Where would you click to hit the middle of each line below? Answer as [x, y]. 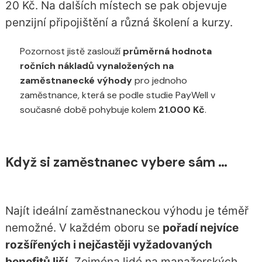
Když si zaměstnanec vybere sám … [116, 162]
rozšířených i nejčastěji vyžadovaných [108, 244]
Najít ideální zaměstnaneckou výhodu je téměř [127, 211]
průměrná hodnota [167, 51]
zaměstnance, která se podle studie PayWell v [117, 95]
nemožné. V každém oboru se [84, 227]
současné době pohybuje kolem [89, 109]
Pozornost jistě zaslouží [71, 51]
